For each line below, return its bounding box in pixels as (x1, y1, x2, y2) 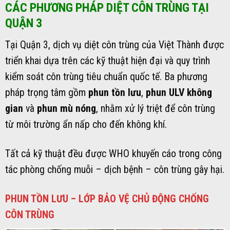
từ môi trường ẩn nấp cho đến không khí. (5, 119, 167, 131)
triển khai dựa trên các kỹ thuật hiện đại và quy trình (5, 55, 210, 67)
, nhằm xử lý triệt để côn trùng (96, 103, 215, 115)
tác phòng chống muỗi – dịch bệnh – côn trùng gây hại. (5, 164, 224, 176)
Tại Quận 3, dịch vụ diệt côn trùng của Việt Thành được (5, 39, 224, 51)
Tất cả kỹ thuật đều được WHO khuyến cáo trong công (5, 148, 222, 160)
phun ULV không (146, 87, 212, 99)
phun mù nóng (37, 103, 96, 115)
